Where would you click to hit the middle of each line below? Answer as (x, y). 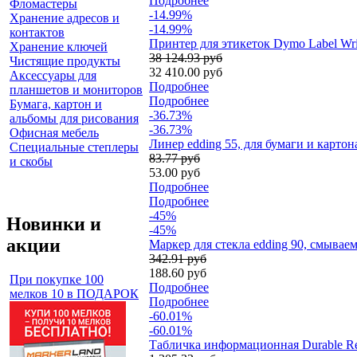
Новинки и (54, 224)
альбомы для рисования (74, 118)
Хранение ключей (59, 46)
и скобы (31, 161)
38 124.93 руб (186, 58)
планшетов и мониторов (76, 89)
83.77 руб (175, 159)
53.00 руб (175, 173)
